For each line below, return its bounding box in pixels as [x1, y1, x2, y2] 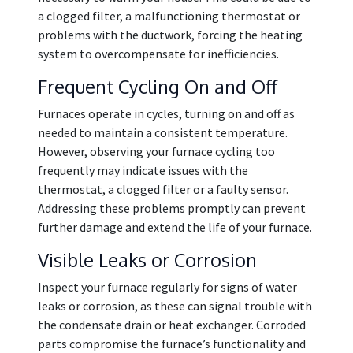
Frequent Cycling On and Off [38, 75, 277, 98]
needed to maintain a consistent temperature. [38, 124, 288, 140]
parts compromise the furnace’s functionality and [38, 336, 306, 351]
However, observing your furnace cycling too [38, 143, 275, 159]
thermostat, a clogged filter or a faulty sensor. [38, 181, 288, 197]
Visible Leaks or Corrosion [38, 248, 257, 272]
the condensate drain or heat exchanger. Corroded [38, 317, 306, 333]
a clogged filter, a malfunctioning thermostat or [38, 8, 300, 24]
